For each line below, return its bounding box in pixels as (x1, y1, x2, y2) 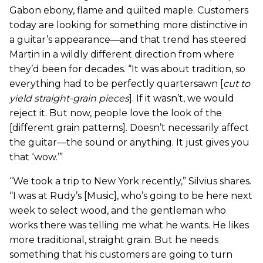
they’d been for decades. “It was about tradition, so (9, 63, 245, 75)
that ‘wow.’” (9, 151, 63, 163)
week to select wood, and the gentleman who (9, 204, 226, 216)
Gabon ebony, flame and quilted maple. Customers (9, 4, 248, 16)
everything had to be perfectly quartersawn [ (9, 77, 223, 89)
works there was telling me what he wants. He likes (9, 219, 249, 231)
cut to (223, 77, 250, 89)
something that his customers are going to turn (9, 248, 232, 260)
